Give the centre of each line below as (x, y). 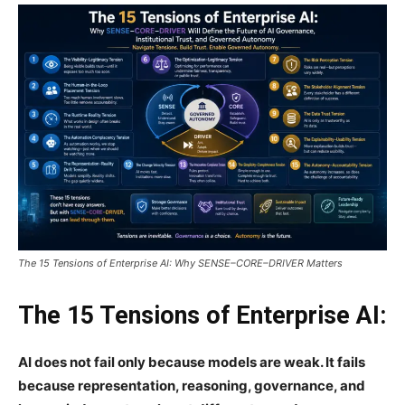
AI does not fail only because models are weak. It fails (192, 362)
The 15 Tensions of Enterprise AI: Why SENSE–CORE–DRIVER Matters (180, 263)
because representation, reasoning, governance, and (192, 385)
